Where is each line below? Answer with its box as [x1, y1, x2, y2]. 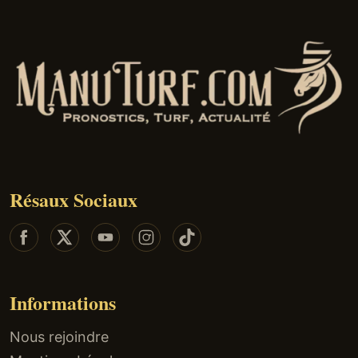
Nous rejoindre [10, 328, 109, 345]
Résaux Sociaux [10, 185, 137, 213]
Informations [10, 288, 116, 316]
